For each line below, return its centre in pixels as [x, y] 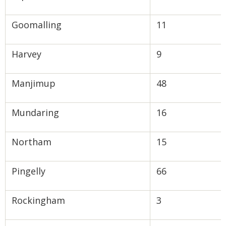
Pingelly [29, 171]
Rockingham [38, 200]
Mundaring [35, 112]
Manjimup [34, 83]
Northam [32, 142]
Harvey [26, 54]
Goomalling [37, 25]
